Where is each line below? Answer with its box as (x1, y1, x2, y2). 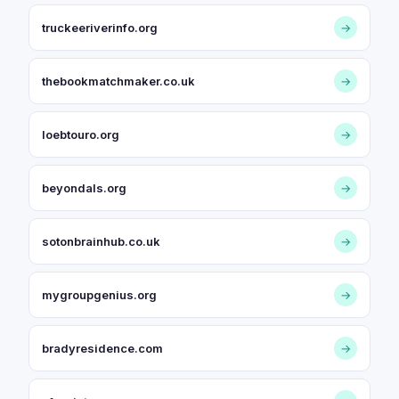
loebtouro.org (42, 127, 119, 142)
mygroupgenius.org (42, 288, 157, 302)
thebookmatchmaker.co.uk (42, 74, 195, 88)
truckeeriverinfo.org (42, 20, 158, 35)
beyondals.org (42, 181, 126, 195)
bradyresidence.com (42, 341, 163, 355)
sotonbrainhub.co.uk (42, 234, 160, 248)
